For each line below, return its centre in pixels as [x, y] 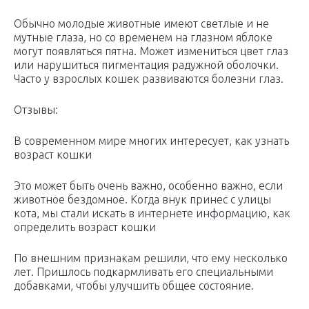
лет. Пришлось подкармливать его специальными [143, 272]
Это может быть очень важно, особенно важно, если [148, 186]
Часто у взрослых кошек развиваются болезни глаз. [149, 79]
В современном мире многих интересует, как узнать [151, 141]
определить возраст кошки [85, 227]
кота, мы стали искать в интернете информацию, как [152, 213]
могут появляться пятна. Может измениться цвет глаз [151, 51]
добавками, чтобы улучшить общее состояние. [134, 286]
